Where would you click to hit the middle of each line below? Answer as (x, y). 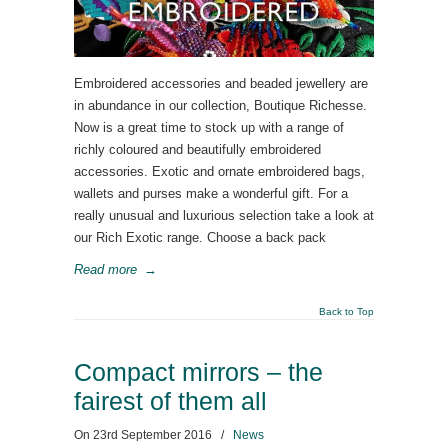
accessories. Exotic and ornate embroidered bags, (219, 171)
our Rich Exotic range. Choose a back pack (200, 237)
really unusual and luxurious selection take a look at (224, 215)
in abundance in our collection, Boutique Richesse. (220, 105)
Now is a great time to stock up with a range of (209, 127)
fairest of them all (170, 401)
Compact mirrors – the (198, 372)
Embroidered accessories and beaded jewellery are (221, 83)
